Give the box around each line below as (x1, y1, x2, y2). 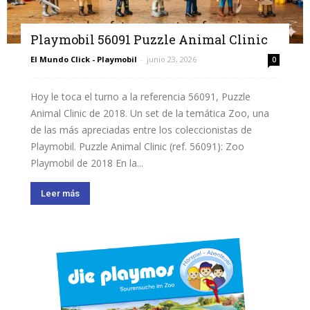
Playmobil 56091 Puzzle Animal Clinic (30, 31, 268, 48)
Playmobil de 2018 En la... (30, 156, 143, 170)
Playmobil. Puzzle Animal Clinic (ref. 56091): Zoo (30, 140, 244, 154)
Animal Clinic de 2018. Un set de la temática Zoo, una (30, 107, 269, 120)
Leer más (41, 188, 80, 199)
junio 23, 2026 (147, 54, 197, 65)
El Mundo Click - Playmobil (30, 54, 137, 65)
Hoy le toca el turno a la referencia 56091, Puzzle (30, 90, 250, 104)
